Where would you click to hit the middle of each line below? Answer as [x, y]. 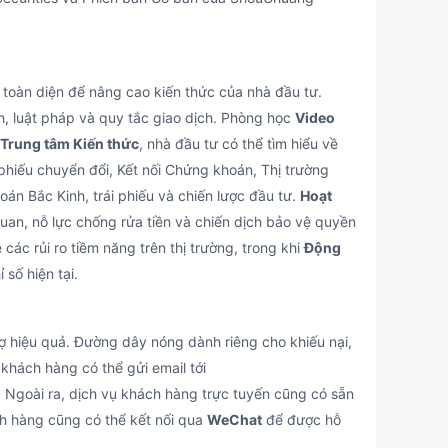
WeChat [234, 419]
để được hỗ [301, 419]
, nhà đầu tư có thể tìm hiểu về [238, 143]
